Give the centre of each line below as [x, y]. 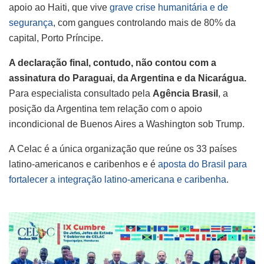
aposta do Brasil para [202, 164]
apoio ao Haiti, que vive [59, 7]
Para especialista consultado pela [81, 93]
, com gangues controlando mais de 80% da [144, 22]
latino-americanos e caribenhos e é [83, 164]
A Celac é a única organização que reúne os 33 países [123, 148]
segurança [31, 22]
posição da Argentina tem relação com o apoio [105, 108]
